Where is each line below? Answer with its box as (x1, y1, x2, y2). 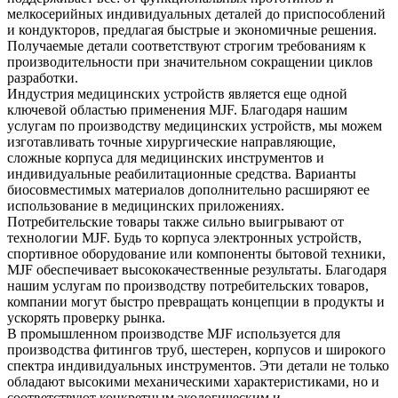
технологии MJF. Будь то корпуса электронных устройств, (7, 230, 362, 246)
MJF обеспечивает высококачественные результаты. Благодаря (7, 262, 386, 278)
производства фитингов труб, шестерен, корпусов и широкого (7, 342, 386, 358)
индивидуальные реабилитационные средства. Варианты (7, 166, 356, 182)
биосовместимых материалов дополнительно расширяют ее (7, 182, 370, 198)
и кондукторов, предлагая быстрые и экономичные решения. (7, 22, 377, 38)
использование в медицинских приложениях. (7, 198, 284, 214)
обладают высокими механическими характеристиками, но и (7, 374, 379, 390)
